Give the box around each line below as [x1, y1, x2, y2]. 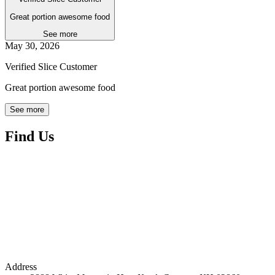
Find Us [5, 128, 54, 144]
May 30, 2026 [5, 40, 60, 51]
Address [5, 261, 37, 272]
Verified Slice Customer [5, 61, 97, 72]
